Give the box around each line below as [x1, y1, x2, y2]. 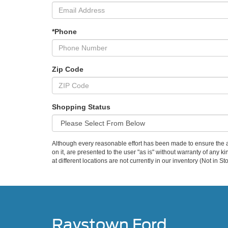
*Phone [52, 27, 77, 36]
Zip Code [52, 65, 83, 74]
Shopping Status [52, 103, 110, 111]
